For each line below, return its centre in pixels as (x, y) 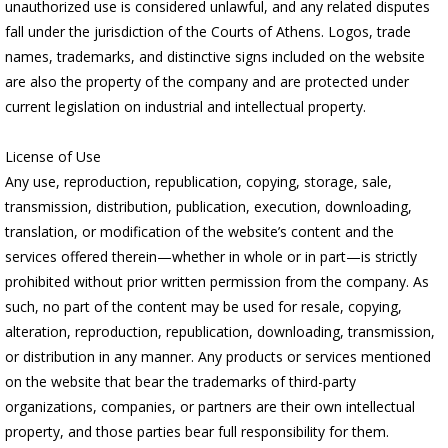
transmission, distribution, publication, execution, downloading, (208, 206)
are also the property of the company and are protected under (207, 81)
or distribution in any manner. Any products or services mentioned (218, 356)
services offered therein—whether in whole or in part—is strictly (211, 256)
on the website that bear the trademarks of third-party (180, 381)
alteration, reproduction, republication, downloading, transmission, (220, 331)
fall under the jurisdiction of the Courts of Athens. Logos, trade (208, 31)
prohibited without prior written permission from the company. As (217, 281)
